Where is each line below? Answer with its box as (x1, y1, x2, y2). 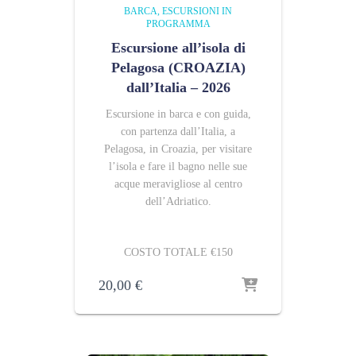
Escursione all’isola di (110, 40, 246, 56)
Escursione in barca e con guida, (105, 108, 251, 120)
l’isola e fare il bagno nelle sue (109, 161, 247, 172)
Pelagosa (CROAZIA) (110, 60, 246, 75)
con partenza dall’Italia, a (121, 126, 235, 137)
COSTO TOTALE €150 (123, 246, 233, 258)
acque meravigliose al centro (114, 178, 242, 190)
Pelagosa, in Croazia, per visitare (104, 143, 252, 155)
